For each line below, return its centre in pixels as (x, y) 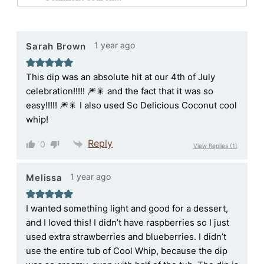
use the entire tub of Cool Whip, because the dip (127, 251)
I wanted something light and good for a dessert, (127, 209)
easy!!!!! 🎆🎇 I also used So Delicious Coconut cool (132, 105)
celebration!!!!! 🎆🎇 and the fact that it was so (120, 91)
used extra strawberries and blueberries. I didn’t (126, 237)
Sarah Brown (56, 46)
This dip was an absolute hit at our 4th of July (121, 77)
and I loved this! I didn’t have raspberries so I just (128, 223)
